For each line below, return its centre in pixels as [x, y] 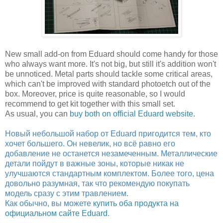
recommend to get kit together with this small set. [90, 104]
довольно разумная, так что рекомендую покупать [97, 183]
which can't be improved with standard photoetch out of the [108, 84]
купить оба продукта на [136, 203]
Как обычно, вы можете [49, 203]
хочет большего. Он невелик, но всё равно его [90, 143]
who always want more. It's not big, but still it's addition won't [111, 64]
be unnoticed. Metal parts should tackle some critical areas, [109, 74]
